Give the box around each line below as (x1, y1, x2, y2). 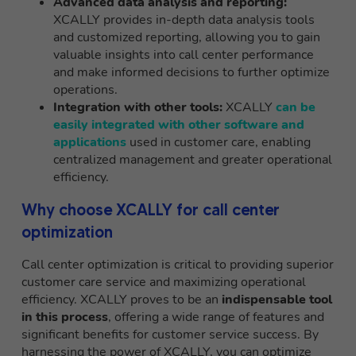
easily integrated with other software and (53, 116, 304, 134)
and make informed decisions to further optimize (53, 64, 330, 82)
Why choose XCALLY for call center (21, 200, 280, 220)
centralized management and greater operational (53, 151, 332, 169)
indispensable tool (222, 291, 332, 309)
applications (53, 133, 126, 152)
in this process (21, 308, 108, 327)
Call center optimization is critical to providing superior (21, 256, 334, 274)
